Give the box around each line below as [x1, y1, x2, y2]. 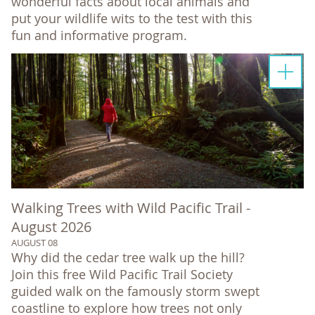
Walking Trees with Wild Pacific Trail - [11, 198, 250, 217]
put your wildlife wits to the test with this [11, 9, 252, 27]
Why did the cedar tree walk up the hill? [11, 248, 245, 266]
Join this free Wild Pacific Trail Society [11, 265, 233, 283]
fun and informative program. [11, 26, 187, 44]
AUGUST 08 [11, 236, 58, 249]
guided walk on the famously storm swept [11, 282, 259, 300]
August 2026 [11, 217, 91, 236]
